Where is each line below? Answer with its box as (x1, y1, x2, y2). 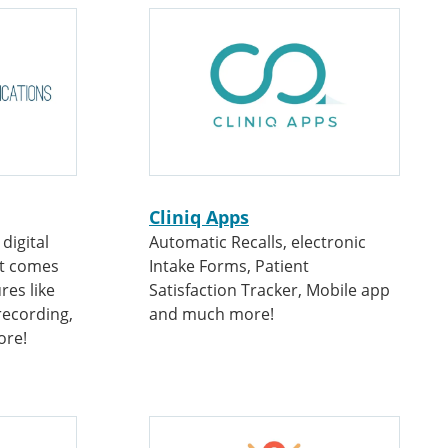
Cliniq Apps (149, 205, 249, 229)
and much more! (149, 303, 274, 325)
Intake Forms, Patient (149, 255, 309, 277)
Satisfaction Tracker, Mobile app (149, 279, 390, 301)
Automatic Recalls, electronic (149, 231, 366, 253)
